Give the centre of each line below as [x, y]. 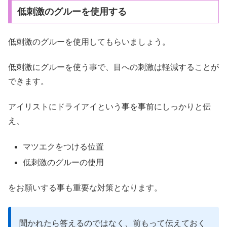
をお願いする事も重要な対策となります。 [85, 188]
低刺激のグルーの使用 [64, 162]
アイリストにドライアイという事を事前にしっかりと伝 [109, 107]
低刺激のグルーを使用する [72, 12]
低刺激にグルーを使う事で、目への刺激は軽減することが [113, 67]
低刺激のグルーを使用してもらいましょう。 [89, 42]
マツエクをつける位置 [64, 146]
